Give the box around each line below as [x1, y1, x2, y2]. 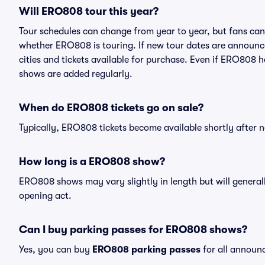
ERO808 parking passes [92, 244, 201, 255]
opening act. [19, 190, 72, 201]
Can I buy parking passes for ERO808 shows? [19, 224, 247, 235]
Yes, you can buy [19, 244, 92, 255]
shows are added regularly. [19, 69, 132, 79]
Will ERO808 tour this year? [19, 5, 159, 17]
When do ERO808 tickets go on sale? [19, 102, 203, 114]
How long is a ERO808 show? [19, 156, 165, 167]
